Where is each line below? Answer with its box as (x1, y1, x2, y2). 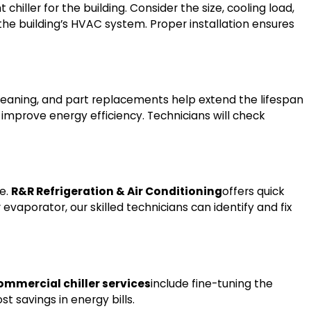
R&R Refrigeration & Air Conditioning (11, 184, 223, 199)
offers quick (222, 184, 285, 199)
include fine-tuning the (151, 276, 274, 291)
